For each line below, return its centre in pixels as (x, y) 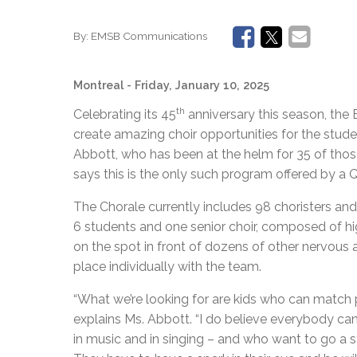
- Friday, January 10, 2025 (198, 84)
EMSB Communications (149, 36)
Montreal (98, 84)
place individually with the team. (167, 266)
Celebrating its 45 (125, 114)
